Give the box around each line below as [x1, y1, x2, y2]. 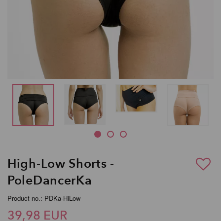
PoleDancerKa [7, 172, 92, 189]
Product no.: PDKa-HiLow [7, 193, 80, 203]
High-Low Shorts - [7, 155, 114, 172]
